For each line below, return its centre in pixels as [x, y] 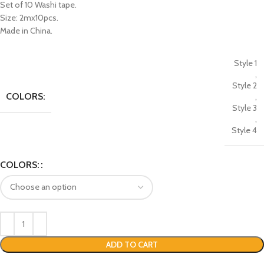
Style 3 [245, 108]
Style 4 [244, 130]
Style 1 [245, 63]
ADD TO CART [132, 244]
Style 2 [245, 85]
